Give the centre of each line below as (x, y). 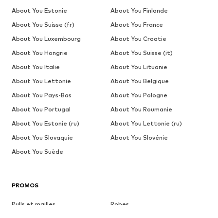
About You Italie (36, 67)
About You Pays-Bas (42, 95)
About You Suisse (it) (141, 53)
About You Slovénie (139, 138)
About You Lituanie (139, 67)
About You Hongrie (40, 53)
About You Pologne (139, 95)
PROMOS (25, 185)
